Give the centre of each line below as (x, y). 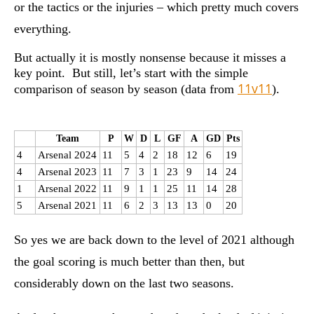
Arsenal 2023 (67, 171)
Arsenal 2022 (67, 188)
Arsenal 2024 (67, 155)
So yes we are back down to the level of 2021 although (154, 239)
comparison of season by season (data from (126, 89)
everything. (43, 28)
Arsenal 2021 (67, 205)
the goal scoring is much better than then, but (129, 261)
